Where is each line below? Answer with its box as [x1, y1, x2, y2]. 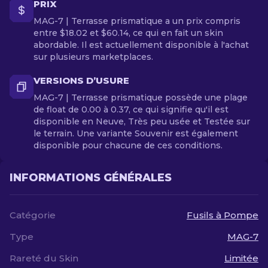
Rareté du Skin [10, 252, 78, 264]
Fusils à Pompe [187, 209, 258, 221]
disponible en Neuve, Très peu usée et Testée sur [33, 116, 250, 127]
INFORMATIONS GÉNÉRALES [10, 171, 172, 184]
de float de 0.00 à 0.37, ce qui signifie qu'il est [33, 104, 229, 115]
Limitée [224, 252, 258, 264]
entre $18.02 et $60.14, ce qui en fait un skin [33, 28, 223, 38]
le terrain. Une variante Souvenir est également [33, 128, 238, 139]
